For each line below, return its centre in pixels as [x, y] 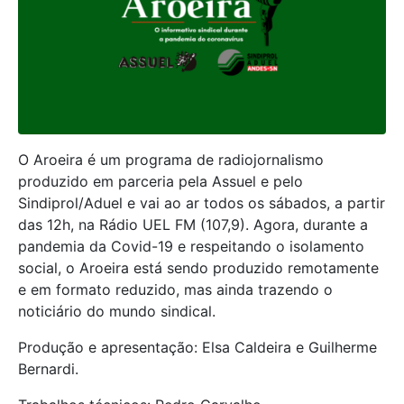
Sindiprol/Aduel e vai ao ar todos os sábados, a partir [202, 203]
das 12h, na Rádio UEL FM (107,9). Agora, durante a [193, 225]
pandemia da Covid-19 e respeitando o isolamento [191, 247]
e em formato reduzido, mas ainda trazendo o [175, 290]
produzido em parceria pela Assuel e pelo [161, 182]
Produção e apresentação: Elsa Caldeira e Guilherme [197, 348]
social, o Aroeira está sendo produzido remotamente [198, 268]
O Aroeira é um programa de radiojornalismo [171, 160]
